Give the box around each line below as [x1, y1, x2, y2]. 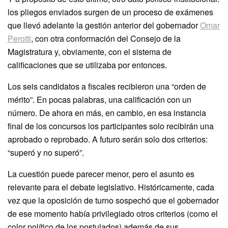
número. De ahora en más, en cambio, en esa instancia [8, 106, 206, 119]
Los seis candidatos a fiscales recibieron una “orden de [8, 80, 206, 92]
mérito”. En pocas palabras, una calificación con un [8, 93, 191, 105]
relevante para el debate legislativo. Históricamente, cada [8, 181, 214, 193]
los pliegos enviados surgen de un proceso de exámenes [8, 6, 213, 18]
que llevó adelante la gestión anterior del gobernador [8, 19, 200, 31]
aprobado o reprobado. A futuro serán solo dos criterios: [8, 133, 208, 145]
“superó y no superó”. [8, 146, 84, 158]
